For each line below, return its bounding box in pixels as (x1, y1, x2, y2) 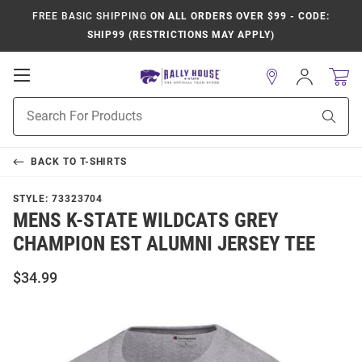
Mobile (29, 82, 77, 99)
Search (13, 116, 48, 128)
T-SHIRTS (79, 156, 128, 167)
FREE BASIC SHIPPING (32, 11, 147, 22)
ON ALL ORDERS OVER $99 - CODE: (146, 11, 330, 22)
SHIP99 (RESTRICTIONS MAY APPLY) (87, 29, 275, 40)
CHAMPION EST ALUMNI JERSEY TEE (13, 232, 315, 255)
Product (13, 99, 53, 112)
